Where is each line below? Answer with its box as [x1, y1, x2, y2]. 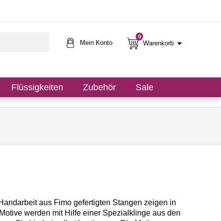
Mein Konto [80, 39, 112, 46]
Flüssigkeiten [11, 82, 63, 92]
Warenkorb [143, 39, 174, 47]
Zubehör [83, 82, 116, 92]
